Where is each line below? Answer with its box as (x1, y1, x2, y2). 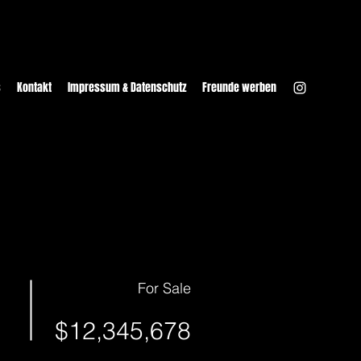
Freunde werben (202, 79, 276, 96)
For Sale (138, 279, 191, 297)
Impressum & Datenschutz (68, 79, 186, 96)
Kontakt (17, 79, 52, 96)
